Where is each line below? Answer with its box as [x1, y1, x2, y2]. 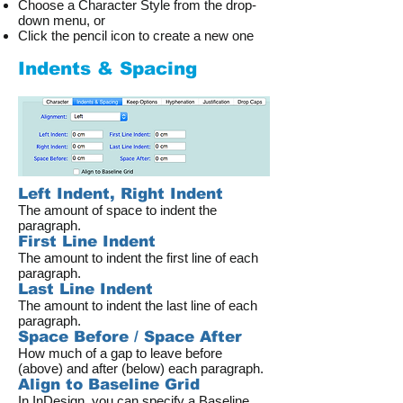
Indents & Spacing [18, 58, 197, 78]
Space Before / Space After [18, 328, 242, 345]
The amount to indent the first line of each [18, 250, 258, 265]
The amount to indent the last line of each [18, 298, 257, 313]
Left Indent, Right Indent [18, 185, 223, 202]
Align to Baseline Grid [18, 376, 200, 393]
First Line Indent [18, 233, 156, 250]
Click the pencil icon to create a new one [18, 28, 254, 43]
